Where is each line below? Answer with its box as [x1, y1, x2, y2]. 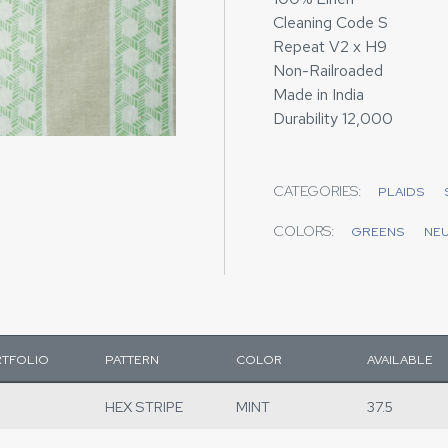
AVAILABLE [367, 351, 434, 368]
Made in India [273, 84, 364, 105]
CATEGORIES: [273, 182, 362, 200]
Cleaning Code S [273, 12, 388, 33]
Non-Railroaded [273, 60, 383, 81]
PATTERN [104, 351, 159, 368]
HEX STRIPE [104, 397, 183, 416]
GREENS [351, 223, 404, 240]
